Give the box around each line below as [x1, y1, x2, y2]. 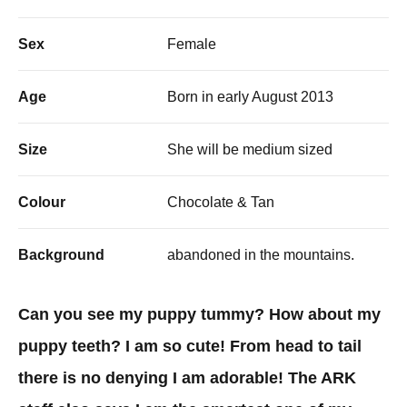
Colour [18, 194, 65, 211]
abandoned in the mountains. [167, 247, 354, 263]
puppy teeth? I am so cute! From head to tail [18, 337, 362, 356]
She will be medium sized [167, 142, 333, 158]
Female [167, 36, 216, 53]
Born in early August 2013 [167, 89, 333, 105]
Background [18, 247, 104, 263]
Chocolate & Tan [167, 194, 274, 211]
